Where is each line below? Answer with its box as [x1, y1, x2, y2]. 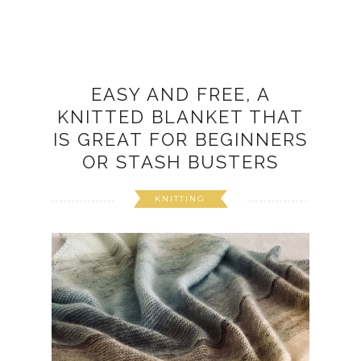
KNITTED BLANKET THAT [57, 106, 304, 128]
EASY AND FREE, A [90, 84, 271, 106]
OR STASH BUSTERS [82, 151, 279, 173]
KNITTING [154, 193, 205, 205]
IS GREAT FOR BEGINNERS [53, 129, 308, 151]
